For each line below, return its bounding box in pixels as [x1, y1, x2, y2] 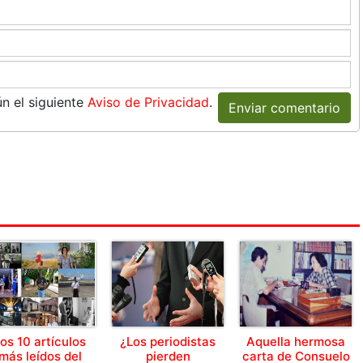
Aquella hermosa [246, 334, 345, 349]
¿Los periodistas [120, 334, 216, 349]
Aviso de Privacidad [88, 94, 209, 110]
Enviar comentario [228, 100, 340, 116]
